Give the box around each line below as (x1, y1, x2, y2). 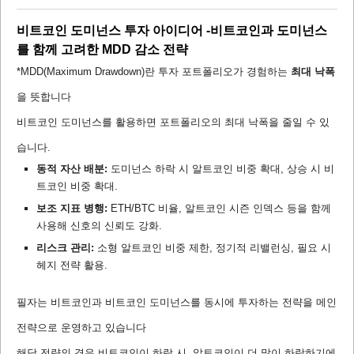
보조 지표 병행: (36, 202, 107, 215)
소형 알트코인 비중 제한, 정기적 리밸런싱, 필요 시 (94, 242, 331, 254)
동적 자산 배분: (36, 163, 107, 175)
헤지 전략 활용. (36, 259, 107, 272)
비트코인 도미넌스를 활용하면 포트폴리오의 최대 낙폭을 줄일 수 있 (17, 116, 330, 129)
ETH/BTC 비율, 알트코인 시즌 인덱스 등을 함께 (107, 202, 331, 215)
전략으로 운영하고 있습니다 (17, 322, 146, 334)
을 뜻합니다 (17, 91, 71, 104)
